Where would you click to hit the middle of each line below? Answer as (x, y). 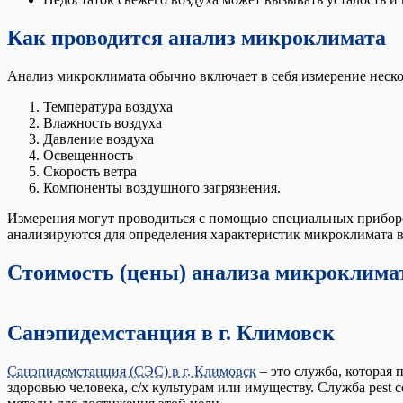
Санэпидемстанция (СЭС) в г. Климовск (132, 371)
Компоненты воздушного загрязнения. (162, 188)
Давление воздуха (99, 139)
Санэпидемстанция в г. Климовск (171, 332)
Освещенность (88, 156)
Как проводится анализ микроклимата (197, 38)
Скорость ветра (90, 172)
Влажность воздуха (103, 123)
